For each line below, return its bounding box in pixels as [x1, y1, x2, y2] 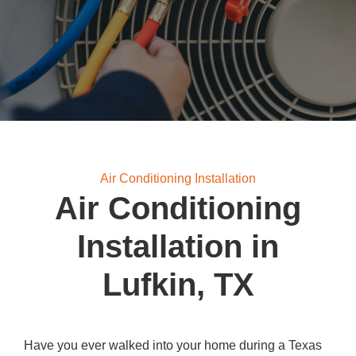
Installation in [77, 229, 279, 264]
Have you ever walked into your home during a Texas [24, 339, 322, 352]
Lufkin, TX [102, 267, 254, 302]
